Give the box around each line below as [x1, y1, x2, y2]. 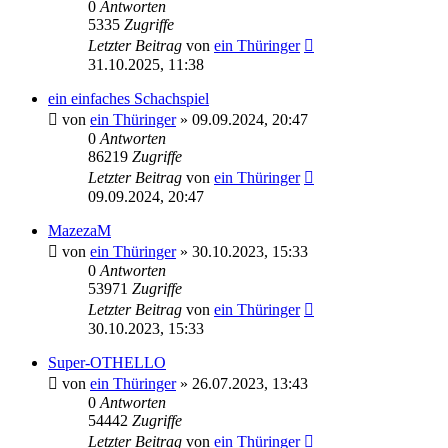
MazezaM [48, 221, 111, 239]
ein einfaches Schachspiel [48, 89, 209, 107]
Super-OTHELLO [48, 353, 166, 371]
